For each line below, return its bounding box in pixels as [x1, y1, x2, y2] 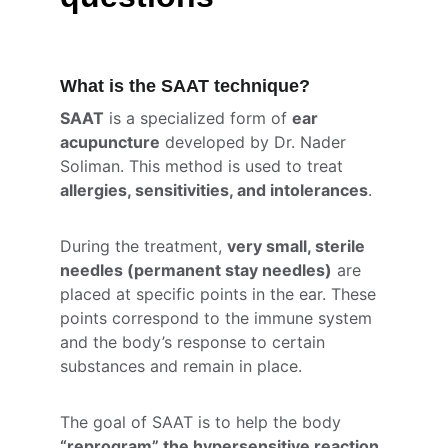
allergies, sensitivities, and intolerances [60, 180, 368, 200]
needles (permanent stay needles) [60, 260, 332, 280]
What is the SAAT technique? [60, 76, 310, 96]
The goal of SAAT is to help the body [60, 412, 346, 432]
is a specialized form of [104, 108, 292, 128]
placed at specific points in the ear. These [60, 284, 381, 304]
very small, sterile [227, 236, 369, 256]
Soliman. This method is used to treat [60, 156, 348, 176]
